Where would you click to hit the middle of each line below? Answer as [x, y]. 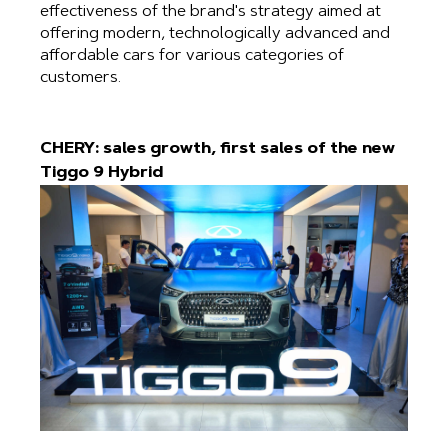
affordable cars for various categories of [192, 56]
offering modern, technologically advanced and [215, 34]
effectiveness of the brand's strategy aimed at [210, 12]
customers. [80, 78]
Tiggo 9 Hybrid [101, 173]
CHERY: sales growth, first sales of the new [217, 149]
